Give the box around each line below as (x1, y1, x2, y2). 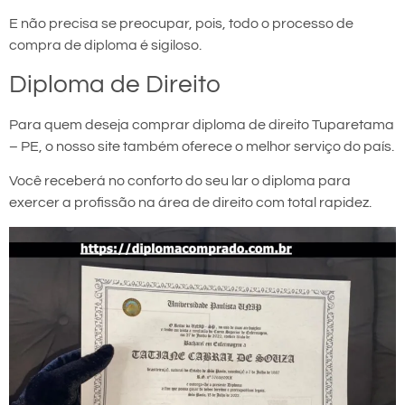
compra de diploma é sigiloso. (9, 38, 202, 53)
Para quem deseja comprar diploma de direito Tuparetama (9, 117, 394, 132)
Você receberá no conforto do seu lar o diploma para (9, 174, 351, 189)
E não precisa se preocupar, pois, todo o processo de (9, 16, 353, 32)
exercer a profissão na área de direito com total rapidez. (9, 195, 372, 211)
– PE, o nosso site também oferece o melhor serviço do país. (9, 138, 394, 154)
